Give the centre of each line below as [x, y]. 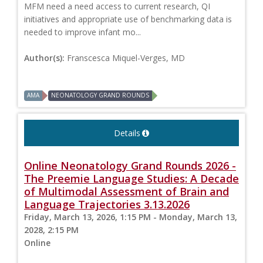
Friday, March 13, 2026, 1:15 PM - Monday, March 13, [131, 217]
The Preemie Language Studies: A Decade [131, 179]
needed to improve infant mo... [82, 32]
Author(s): [45, 58]
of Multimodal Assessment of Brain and [127, 192]
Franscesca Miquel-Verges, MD [126, 58]
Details [127, 133]
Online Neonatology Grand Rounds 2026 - [130, 166]
